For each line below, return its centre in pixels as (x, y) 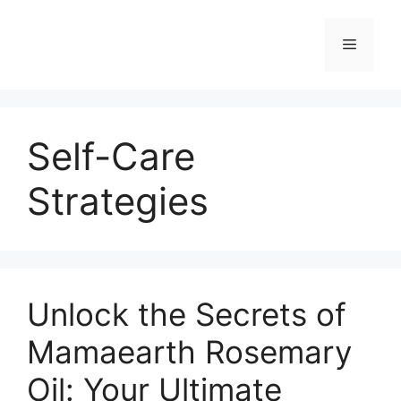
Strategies (118, 201)
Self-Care (111, 156)
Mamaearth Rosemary (189, 352)
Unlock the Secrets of (187, 314)
